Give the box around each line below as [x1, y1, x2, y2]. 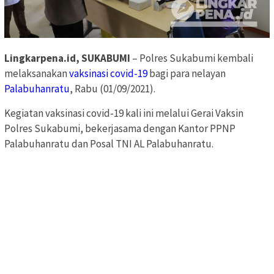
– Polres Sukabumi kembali [130, 51, 253, 65]
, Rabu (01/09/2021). [70, 81, 155, 95]
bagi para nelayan [147, 66, 226, 80]
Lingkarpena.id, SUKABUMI [4, 51, 130, 65]
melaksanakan [4, 66, 69, 80]
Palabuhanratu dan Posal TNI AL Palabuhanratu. [4, 136, 213, 150]
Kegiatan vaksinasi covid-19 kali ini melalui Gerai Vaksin [4, 106, 243, 120]
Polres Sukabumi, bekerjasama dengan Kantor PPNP [4, 121, 235, 135]
